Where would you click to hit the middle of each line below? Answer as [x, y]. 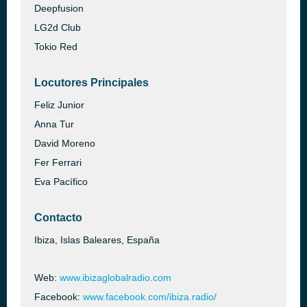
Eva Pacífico [61, 182]
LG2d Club [58, 27]
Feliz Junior [59, 105]
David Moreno [65, 143]
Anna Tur [54, 124]
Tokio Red [56, 47]
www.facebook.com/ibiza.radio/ [150, 297]
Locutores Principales [91, 83]
